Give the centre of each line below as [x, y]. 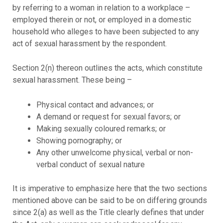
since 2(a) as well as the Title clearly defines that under [108, 212]
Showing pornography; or [79, 140]
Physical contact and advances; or [95, 105]
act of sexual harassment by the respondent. [89, 43]
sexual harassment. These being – [72, 80]
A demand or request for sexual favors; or [108, 116]
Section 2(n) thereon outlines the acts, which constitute [107, 68]
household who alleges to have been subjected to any [106, 31]
